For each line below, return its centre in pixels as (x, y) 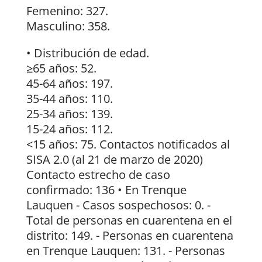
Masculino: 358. (68, 26)
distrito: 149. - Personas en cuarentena (130, 235)
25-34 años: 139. (69, 113)
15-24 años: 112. (69, 129)
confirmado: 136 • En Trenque (106, 189)
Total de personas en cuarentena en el (129, 220)
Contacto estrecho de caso (98, 174)
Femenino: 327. (67, 11)
